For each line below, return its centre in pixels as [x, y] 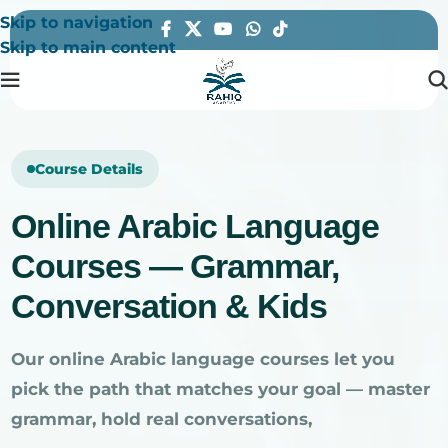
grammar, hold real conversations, [161, 419]
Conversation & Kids [169, 306]
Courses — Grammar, [175, 266]
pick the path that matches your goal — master [220, 389]
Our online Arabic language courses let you [203, 359]
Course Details [89, 169]
